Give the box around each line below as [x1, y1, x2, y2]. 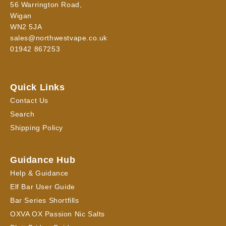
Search [10, 110, 35, 118]
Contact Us [10, 96, 48, 104]
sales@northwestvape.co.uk [10, 34, 107, 42]
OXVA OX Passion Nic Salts [10, 210, 105, 218]
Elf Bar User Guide [10, 183, 75, 191]
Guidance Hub [10, 155, 76, 165]
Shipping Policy [10, 124, 63, 132]
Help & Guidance [10, 169, 69, 177]
